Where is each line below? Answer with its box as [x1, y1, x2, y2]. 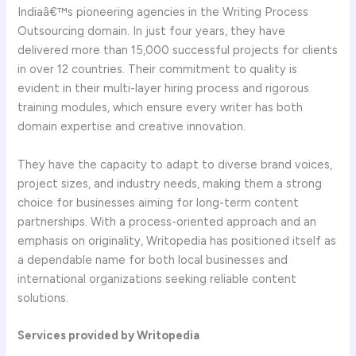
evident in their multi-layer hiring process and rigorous [17, 81, 310, 96]
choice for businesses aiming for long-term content [17, 195, 300, 210]
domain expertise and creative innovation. [17, 119, 246, 134]
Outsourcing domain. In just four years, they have [17, 24, 286, 39]
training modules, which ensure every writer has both [17, 100, 304, 115]
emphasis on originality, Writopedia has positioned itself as [17, 233, 337, 248]
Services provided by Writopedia [17, 327, 200, 342]
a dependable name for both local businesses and [17, 252, 288, 267]
